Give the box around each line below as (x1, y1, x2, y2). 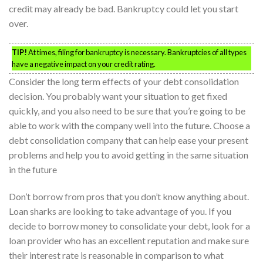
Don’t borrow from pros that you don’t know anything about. (9, 190, 249, 202)
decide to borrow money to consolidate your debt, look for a (9, 220, 250, 231)
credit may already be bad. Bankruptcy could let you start (9, 3, 238, 15)
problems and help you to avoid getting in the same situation (9, 149, 248, 160)
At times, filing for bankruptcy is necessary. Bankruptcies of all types (27, 48, 247, 57)
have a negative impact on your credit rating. (12, 59, 156, 69)
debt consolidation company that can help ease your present (9, 134, 248, 146)
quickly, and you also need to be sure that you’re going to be (9, 105, 245, 116)
